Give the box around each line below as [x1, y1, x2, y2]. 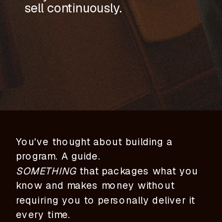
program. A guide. [16, 150, 101, 163]
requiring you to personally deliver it [16, 193, 195, 206]
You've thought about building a [16, 135, 173, 148]
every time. [16, 208, 71, 221]
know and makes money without [16, 179, 175, 192]
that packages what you [79, 164, 198, 177]
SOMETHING [16, 164, 79, 177]
